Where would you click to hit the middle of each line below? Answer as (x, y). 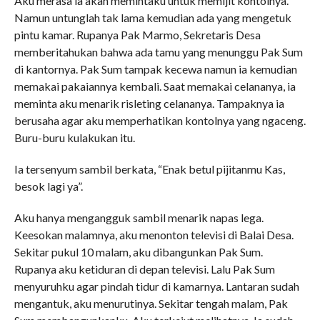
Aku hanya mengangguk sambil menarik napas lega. (139, 217)
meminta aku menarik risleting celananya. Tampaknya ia (149, 103)
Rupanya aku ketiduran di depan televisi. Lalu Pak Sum (144, 269)
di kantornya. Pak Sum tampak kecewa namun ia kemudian (155, 69)
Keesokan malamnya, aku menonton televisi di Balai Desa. (154, 235)
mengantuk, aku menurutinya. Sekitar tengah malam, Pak (151, 303)
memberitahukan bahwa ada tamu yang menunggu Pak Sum (158, 52)
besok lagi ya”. (48, 186)
